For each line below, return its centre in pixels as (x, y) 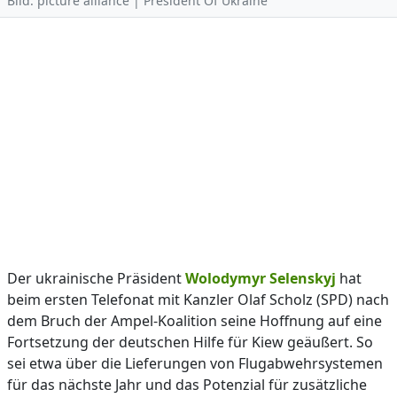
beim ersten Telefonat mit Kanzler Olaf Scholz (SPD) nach (198, 300)
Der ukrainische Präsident (96, 278)
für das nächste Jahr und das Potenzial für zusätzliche (187, 385)
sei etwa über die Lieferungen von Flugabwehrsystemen (195, 363)
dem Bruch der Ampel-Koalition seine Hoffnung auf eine (195, 321)
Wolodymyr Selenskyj (261, 278)
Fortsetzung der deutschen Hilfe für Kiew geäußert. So (190, 342)
